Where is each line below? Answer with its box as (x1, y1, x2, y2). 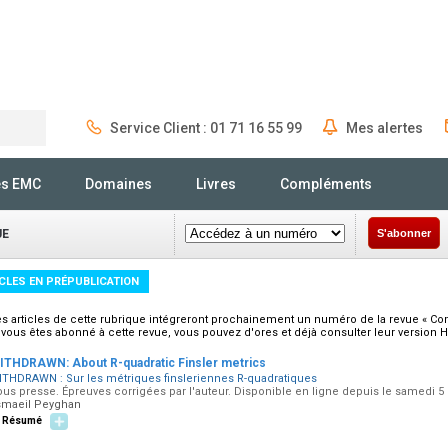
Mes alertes (346, 120, 423, 136)
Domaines (85, 176, 152, 192)
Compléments (280, 176, 372, 192)
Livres (196, 176, 236, 192)
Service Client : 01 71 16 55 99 (110, 120, 302, 136)
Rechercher (61, 156, 126, 172)
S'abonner (377, 227, 431, 239)
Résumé (2, 415, 42, 426)
